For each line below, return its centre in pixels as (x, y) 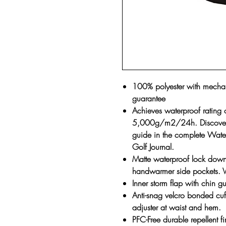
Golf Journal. (153, 147)
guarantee (149, 98)
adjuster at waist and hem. (177, 207)
